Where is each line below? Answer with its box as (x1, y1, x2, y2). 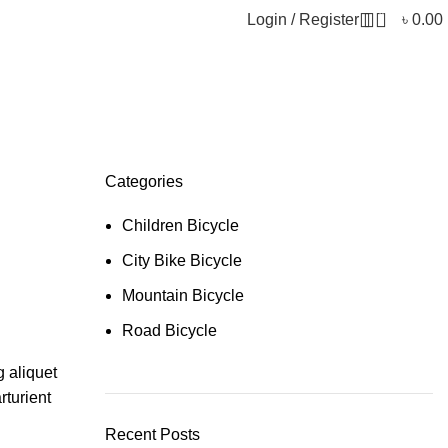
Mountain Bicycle (121, 287, 244, 304)
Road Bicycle (121, 322, 217, 339)
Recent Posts (104, 426, 200, 443)
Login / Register (247, 11, 359, 28)
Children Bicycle (121, 217, 239, 234)
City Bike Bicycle (121, 252, 242, 269)
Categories (104, 173, 183, 190)
